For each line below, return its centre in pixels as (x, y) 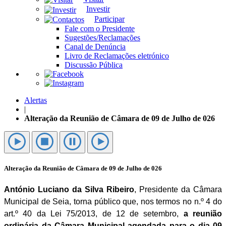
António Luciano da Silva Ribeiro (69, 190)
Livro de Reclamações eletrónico (117, 55)
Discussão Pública (94, 65)
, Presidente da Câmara (178, 190)
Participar (109, 19)
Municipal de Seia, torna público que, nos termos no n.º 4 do (113, 202)
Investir (98, 9)
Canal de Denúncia (95, 46)
